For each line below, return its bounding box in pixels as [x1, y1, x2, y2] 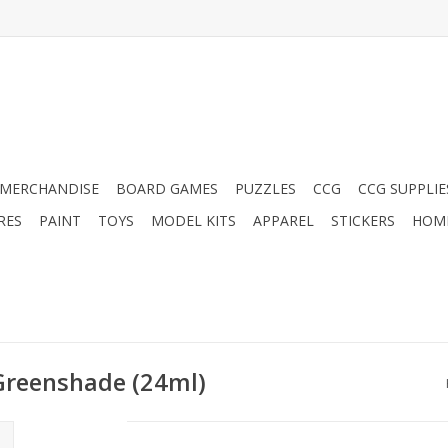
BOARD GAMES [116, 179, 218, 198]
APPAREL [253, 211, 314, 230]
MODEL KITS [151, 211, 236, 230]
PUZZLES [235, 179, 296, 198]
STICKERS [331, 211, 395, 230]
